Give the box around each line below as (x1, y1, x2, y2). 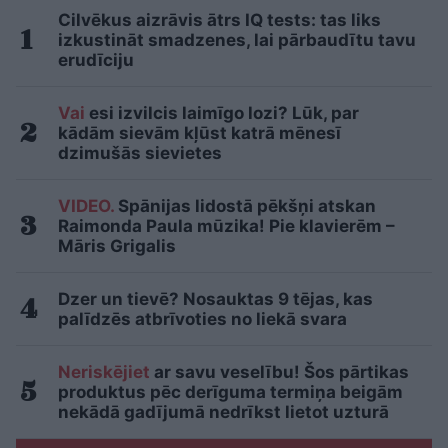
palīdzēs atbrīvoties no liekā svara (58, 309, 347, 330)
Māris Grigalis (58, 236, 176, 257)
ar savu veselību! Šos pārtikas (150, 362, 409, 383)
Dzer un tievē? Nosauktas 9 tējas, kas (58, 289, 373, 310)
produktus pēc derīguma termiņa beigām (58, 382, 403, 403)
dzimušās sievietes (58, 143, 222, 164)
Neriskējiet (58, 362, 150, 383)
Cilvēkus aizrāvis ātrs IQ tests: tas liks (58, 10, 381, 31)
